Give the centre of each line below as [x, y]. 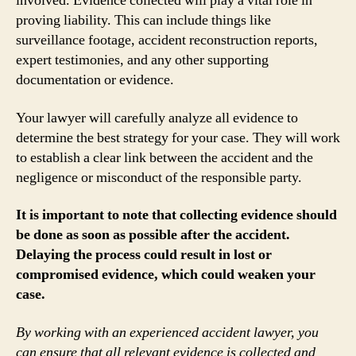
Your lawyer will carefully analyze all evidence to [157, 118]
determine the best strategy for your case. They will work [178, 137]
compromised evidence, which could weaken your [166, 275]
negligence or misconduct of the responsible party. [159, 177]
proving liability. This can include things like [143, 20]
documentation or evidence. [95, 80]
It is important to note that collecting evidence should [176, 215]
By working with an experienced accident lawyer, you [167, 332]
